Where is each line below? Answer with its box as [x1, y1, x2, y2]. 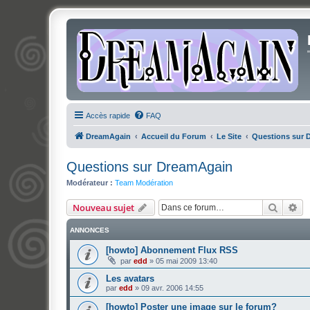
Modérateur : [66, 179, 113, 187]
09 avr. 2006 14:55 [141, 283, 203, 292]
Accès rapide [86, 111, 130, 120]
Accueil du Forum [141, 132, 206, 140]
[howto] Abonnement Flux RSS [106, 244, 238, 255]
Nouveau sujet [73, 201, 134, 214]
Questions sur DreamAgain [66, 159, 232, 174]
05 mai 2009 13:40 [156, 256, 217, 265]
